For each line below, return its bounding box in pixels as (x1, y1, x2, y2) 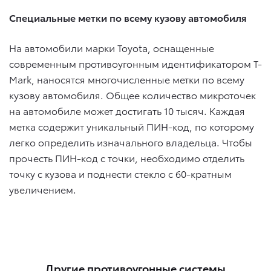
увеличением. (9, 182, 76, 197)
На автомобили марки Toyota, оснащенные (9, 41, 214, 55)
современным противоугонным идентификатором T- (9, 56, 262, 71)
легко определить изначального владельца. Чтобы (9, 135, 252, 149)
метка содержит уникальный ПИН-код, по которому (9, 119, 254, 134)
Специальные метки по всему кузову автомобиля (9, 10, 247, 25)
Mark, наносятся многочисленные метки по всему (9, 72, 244, 87)
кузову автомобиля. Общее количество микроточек (9, 88, 256, 102)
